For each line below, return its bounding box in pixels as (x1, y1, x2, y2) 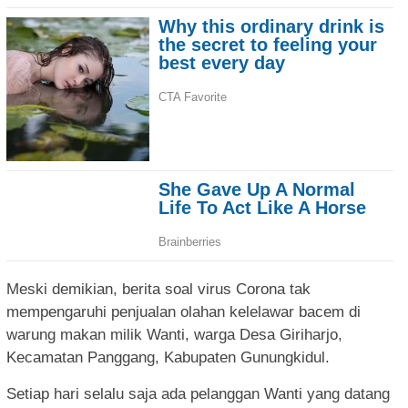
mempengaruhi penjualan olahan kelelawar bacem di (6, 302, 361, 321)
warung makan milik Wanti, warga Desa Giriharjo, (6, 325, 342, 343)
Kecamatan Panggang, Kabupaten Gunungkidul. (6, 348, 330, 366)
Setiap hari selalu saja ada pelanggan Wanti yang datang (6, 384, 390, 403)
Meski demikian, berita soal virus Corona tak (6, 280, 311, 298)
